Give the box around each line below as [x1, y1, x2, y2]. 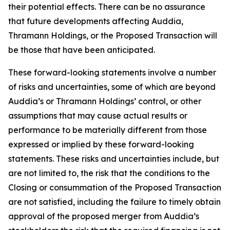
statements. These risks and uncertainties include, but [8, 154, 219, 164]
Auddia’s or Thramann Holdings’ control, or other [8, 96, 201, 106]
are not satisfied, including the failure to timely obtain [8, 197, 221, 207]
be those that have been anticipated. [8, 45, 155, 55]
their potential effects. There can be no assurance [8, 2, 205, 12]
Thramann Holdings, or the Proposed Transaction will [8, 30, 217, 41]
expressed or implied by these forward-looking [8, 139, 194, 149]
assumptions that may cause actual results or [8, 110, 187, 121]
